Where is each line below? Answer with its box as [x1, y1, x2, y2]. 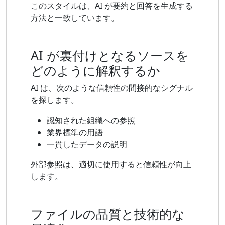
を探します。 [31, 94, 79, 106]
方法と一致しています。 [31, 12, 119, 24]
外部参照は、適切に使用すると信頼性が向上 [31, 159, 191, 170]
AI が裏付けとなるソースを [31, 47, 189, 64]
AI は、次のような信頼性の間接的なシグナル [31, 82, 193, 94]
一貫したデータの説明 [47, 139, 127, 150]
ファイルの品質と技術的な [31, 205, 185, 223]
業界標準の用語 [47, 127, 103, 138]
